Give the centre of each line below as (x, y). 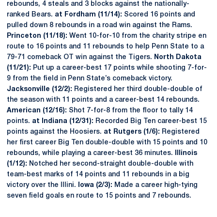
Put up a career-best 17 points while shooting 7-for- (119, 68)
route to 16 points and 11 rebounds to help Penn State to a (105, 47)
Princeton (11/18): (37, 36)
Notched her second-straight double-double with (110, 164)
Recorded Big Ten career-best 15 (150, 121)
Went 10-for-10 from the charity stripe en (137, 36)
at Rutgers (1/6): (132, 132)
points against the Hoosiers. (55, 132)
